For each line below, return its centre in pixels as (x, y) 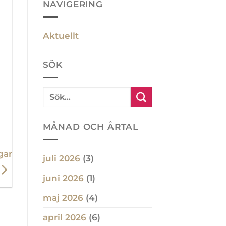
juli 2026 (61, 158)
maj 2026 (63, 198)
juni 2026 (63, 178)
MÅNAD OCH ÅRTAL (91, 127)
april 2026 (64, 217)
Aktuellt (61, 36)
